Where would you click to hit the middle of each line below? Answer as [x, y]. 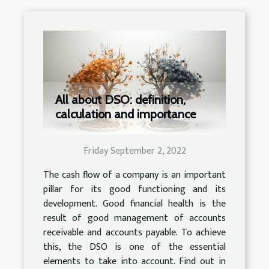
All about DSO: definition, [120, 100]
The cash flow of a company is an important [134, 175]
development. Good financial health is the [134, 204]
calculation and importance [125, 114]
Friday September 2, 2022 [134, 151]
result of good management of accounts [134, 219]
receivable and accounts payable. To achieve [134, 233]
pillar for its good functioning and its [134, 190]
